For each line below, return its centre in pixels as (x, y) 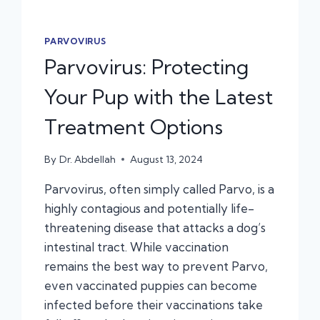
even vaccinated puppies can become (151, 285)
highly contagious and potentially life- (150, 208)
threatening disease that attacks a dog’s (155, 227)
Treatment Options (134, 126)
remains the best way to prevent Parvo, (156, 266)
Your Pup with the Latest (159, 96)
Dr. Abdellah (87, 159)
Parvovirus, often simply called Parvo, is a (160, 189)
